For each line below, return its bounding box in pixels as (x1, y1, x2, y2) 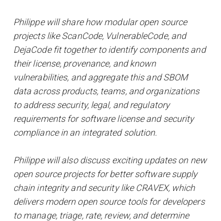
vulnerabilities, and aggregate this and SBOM (13, 72, 188, 83)
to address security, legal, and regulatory (13, 100, 170, 110)
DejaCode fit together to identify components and (13, 44, 206, 55)
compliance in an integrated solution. (13, 127, 157, 138)
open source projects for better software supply (13, 169, 198, 180)
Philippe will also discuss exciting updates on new (13, 155, 207, 166)
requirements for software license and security (13, 113, 194, 124)
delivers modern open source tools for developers (13, 196, 205, 207)
